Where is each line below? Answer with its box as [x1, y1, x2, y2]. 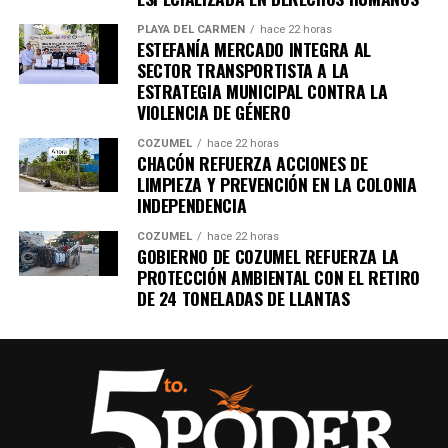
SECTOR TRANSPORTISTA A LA [136, 57, 350, 84]
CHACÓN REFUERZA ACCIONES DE [136, 150, 368, 177]
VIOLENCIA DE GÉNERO [136, 99, 291, 126]
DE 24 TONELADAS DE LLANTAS [136, 285, 350, 312]
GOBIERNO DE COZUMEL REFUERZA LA [136, 243, 399, 270]
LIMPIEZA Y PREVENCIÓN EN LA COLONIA [136, 171, 417, 198]
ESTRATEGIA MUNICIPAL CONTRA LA [136, 78, 388, 105]
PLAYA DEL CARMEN [136, 23, 245, 37]
